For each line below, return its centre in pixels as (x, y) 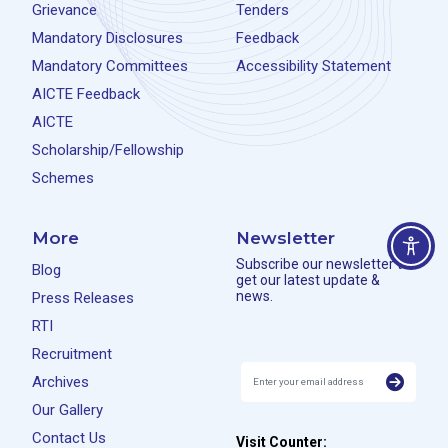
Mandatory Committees (110, 65)
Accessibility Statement (313, 65)
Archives (60, 381)
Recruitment (72, 353)
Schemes (63, 177)
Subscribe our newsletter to (323, 263)
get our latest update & (308, 279)
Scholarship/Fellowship (108, 149)
